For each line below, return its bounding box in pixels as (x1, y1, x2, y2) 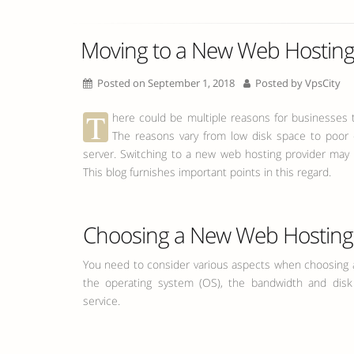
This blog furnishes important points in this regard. (83, 164, 331, 179)
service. (83, 293, 120, 308)
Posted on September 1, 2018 (95, 77, 235, 90)
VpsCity (305, 77, 341, 90)
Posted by (253, 77, 305, 90)
